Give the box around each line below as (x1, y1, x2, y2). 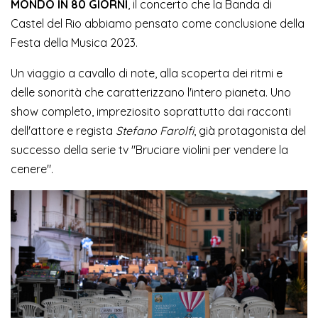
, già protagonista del (194, 124, 306, 138)
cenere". (11, 162, 53, 177)
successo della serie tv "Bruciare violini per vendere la (11, 143, 288, 158)
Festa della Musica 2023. (11, 35, 138, 50)
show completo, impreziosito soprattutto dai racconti (11, 104, 291, 119)
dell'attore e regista (11, 124, 116, 138)
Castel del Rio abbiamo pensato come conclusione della (11, 16, 305, 31)
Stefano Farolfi (116, 124, 194, 138)
